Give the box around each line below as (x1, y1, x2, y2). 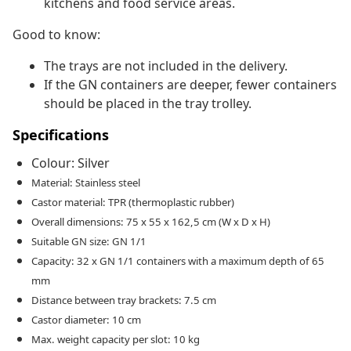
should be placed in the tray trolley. (44, 95, 251, 113)
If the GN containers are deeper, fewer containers (44, 76, 337, 94)
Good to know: (13, 26, 100, 44)
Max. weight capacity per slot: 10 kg (31, 332, 200, 347)
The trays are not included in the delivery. (44, 57, 288, 75)
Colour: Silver (31, 154, 110, 172)
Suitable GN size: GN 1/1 (31, 234, 147, 249)
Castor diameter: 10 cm (31, 313, 141, 327)
